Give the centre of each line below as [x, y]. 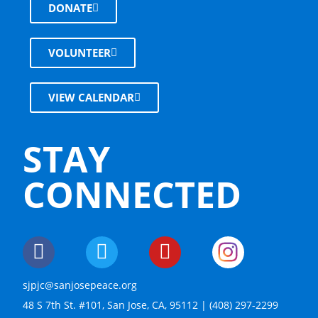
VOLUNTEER [80, 53]
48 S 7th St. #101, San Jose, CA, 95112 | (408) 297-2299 [151, 305]
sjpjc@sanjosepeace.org [80, 285]
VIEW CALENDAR [92, 97]
